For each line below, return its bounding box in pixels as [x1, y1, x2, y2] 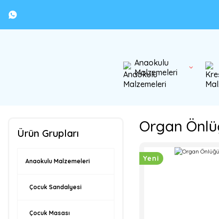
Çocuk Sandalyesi [29, 183, 82, 191]
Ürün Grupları [17, 127, 79, 139]
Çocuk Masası [29, 209, 70, 217]
